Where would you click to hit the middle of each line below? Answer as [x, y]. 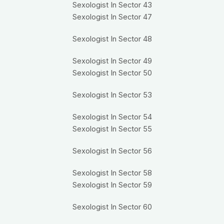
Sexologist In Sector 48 [112, 39]
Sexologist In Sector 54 [112, 117]
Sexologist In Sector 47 [112, 17]
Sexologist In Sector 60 [112, 207]
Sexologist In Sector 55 [112, 129]
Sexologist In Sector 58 [112, 173]
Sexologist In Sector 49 [112, 61]
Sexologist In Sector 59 [112, 185]
